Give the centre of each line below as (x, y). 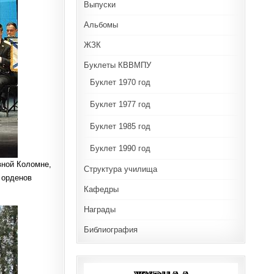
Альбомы (101, 24)
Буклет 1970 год (120, 82)
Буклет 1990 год (120, 148)
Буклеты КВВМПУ (117, 65)
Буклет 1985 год (120, 126)
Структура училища (120, 169)
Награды (99, 209)
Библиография (110, 229)
